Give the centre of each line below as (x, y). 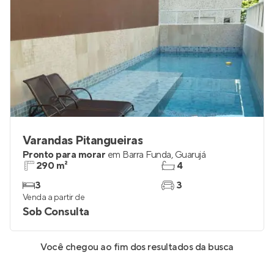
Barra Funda (147, 155)
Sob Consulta (56, 212)
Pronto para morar (64, 155)
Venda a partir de (54, 198)
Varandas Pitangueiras (83, 141)
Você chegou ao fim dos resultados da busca (137, 247)
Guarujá (190, 155)
